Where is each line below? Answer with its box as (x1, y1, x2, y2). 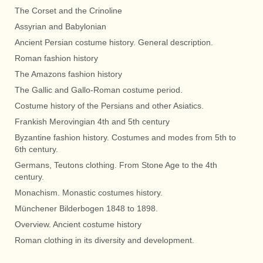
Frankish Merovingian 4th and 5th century (15, 117, 170, 127)
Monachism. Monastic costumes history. (15, 188, 163, 198)
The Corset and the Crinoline (15, 6, 122, 16)
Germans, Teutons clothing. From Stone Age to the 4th (15, 160, 217, 170)
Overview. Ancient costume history (15, 220, 141, 230)
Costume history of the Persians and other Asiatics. (15, 101, 204, 111)
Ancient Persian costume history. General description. (15, 38, 213, 48)
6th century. (15, 144, 58, 154)
